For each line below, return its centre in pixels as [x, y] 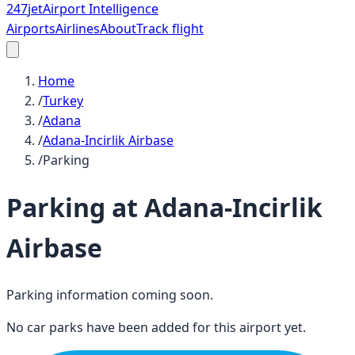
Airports [31, 29]
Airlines [78, 29]
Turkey [63, 101]
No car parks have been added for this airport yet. [156, 327]
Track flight [170, 29]
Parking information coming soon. [110, 294]
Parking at [75, 208]
